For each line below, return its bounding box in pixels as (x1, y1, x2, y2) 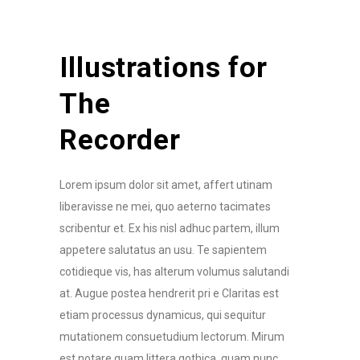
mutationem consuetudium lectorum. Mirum (59, 330, 284, 343)
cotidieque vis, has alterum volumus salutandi (59, 265, 289, 278)
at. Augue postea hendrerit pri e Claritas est (59, 287, 279, 300)
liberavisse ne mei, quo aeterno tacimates (59, 200, 271, 213)
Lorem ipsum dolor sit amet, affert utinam (59, 178, 272, 191)
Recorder (59, 124, 181, 157)
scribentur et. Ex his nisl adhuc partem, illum (59, 222, 280, 235)
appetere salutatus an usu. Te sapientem (59, 243, 267, 256)
